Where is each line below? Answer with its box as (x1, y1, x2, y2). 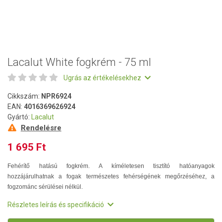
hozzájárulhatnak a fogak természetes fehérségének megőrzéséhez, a (7, 173, 215, 180)
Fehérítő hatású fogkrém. (7, 163, 90, 169)
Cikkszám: (7, 92, 41, 100)
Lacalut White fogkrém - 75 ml (7, 56, 151, 68)
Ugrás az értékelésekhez (63, 74, 143, 82)
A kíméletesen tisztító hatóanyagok (90, 163, 215, 169)
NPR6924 (41, 92, 71, 100)
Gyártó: (7, 113, 31, 121)
